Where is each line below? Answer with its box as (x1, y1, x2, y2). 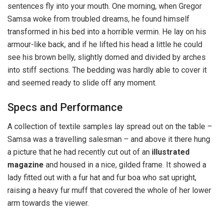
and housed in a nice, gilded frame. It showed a (44, 160, 206, 169)
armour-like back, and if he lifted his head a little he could (7, 40, 202, 50)
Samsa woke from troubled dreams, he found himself (7, 14, 190, 24)
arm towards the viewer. (7, 198, 89, 208)
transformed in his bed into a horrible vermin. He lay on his (7, 27, 206, 37)
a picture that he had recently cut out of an (7, 147, 152, 157)
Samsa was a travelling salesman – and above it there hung (7, 134, 210, 144)
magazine (7, 160, 44, 169)
